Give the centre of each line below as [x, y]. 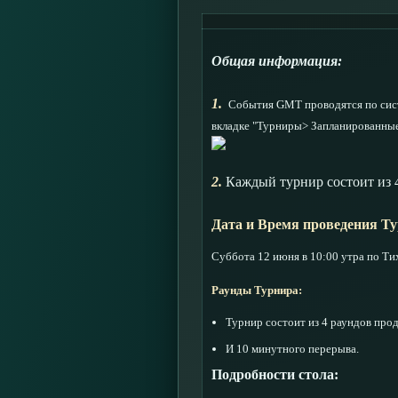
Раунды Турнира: [257, 290]
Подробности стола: [275, 374]
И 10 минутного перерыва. [292, 349]
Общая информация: [277, 61]
